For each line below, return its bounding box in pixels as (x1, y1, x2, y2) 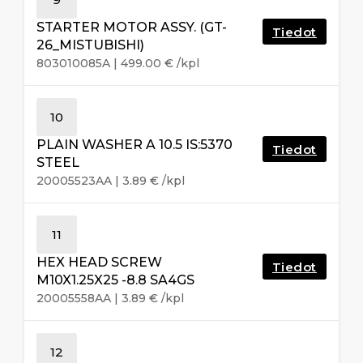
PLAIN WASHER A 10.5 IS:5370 (36, 136, 233, 152)
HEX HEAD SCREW (36, 254, 162, 270)
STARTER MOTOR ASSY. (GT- (36, 19, 227, 35)
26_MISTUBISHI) (36, 36, 144, 53)
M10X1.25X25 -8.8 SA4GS (36, 271, 194, 288)
